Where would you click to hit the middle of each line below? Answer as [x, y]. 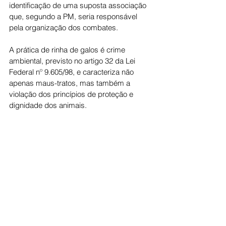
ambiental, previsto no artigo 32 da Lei [73, 61]
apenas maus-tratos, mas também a [71, 83]
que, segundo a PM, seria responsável [74, 16]
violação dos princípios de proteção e [72, 94]
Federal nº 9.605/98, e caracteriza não [72, 72]
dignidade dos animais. [48, 105]
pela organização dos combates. [64, 27]
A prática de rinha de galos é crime [68, 50]
